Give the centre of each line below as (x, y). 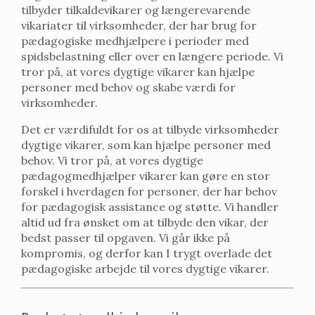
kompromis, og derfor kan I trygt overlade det (147, 253)
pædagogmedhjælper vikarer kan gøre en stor (146, 176)
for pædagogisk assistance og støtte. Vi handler (150, 207)
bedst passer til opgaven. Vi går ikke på (126, 238)
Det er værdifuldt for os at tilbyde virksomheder (150, 130)
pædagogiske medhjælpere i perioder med (135, 41)
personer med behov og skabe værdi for (128, 88)
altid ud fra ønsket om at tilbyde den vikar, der (145, 223)
